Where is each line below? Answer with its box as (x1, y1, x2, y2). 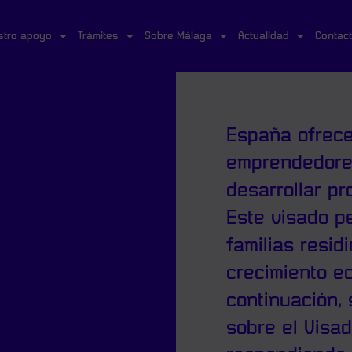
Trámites (78, 30, 119, 42)
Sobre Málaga (145, 30, 213, 42)
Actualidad (238, 30, 290, 42)
